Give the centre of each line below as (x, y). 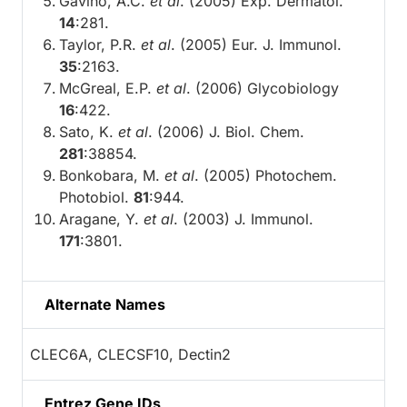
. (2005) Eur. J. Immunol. (256, 44)
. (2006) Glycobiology (263, 88)
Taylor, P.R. (100, 44)
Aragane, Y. (101, 218)
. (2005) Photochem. (266, 175)
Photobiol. (96, 197)
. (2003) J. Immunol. (243, 218)
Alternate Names (105, 304)
